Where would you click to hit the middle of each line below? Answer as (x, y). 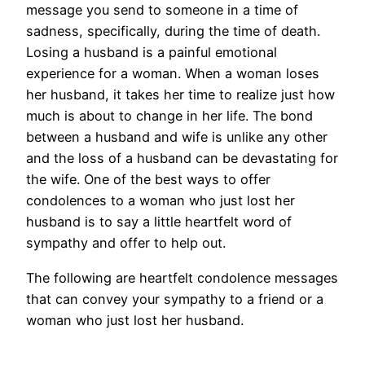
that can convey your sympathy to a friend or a (175, 299)
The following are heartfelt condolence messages (182, 277)
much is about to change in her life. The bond (169, 116)
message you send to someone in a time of (162, 10)
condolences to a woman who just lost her (161, 201)
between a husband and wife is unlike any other (177, 137)
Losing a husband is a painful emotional (152, 53)
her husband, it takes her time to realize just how (180, 95)
